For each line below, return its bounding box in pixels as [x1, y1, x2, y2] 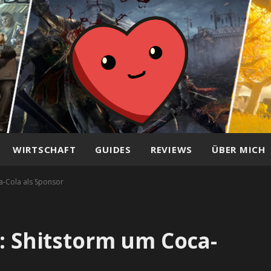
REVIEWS [150, 143, 192, 155]
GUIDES [95, 143, 131, 155]
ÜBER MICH [212, 143, 266, 155]
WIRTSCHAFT [12, 143, 76, 155]
